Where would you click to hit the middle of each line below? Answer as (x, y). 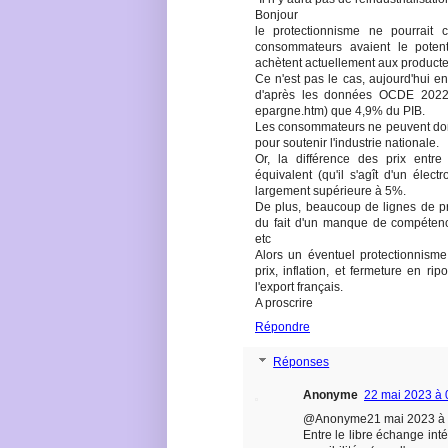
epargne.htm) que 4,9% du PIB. (340, 111)
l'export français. (299, 287)
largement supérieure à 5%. (330, 191)
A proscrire (284, 303)
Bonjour (276, 15)
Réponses (301, 362)
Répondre (282, 327)
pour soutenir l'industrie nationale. (347, 143)
